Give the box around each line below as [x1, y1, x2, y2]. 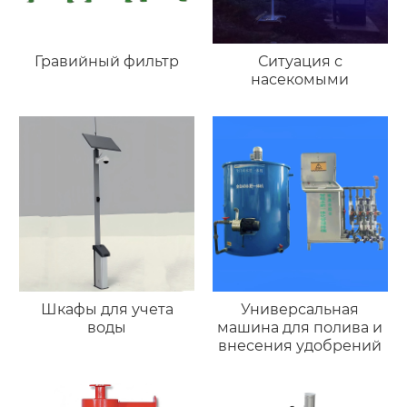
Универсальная [241, 301, 360, 319]
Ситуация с [257, 53, 342, 71]
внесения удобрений [218, 337, 382, 355]
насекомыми [251, 71, 350, 89]
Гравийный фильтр [35, 53, 180, 71]
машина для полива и [217, 319, 383, 337]
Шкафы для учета [40, 301, 174, 319]
